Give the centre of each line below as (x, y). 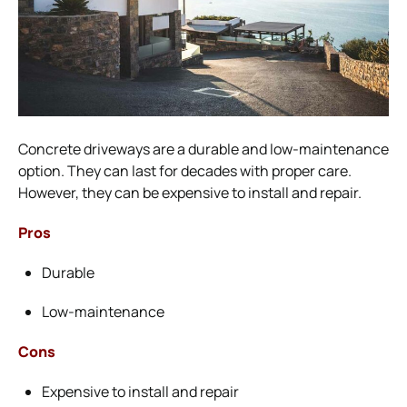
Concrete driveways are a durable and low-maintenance (203, 149)
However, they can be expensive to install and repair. (190, 192)
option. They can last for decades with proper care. (185, 170)
